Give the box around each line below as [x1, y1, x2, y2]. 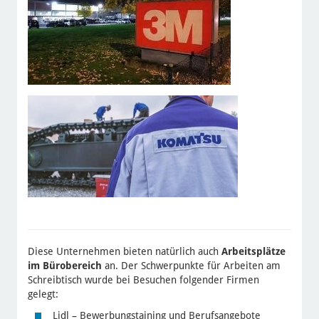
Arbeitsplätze [221, 245, 286, 257]
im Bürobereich [27, 259, 102, 271]
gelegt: [27, 288, 58, 300]
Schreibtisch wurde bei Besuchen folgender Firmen [27, 273, 259, 286]
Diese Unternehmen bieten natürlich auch [27, 245, 221, 257]
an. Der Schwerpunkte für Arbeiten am [101, 259, 281, 271]
